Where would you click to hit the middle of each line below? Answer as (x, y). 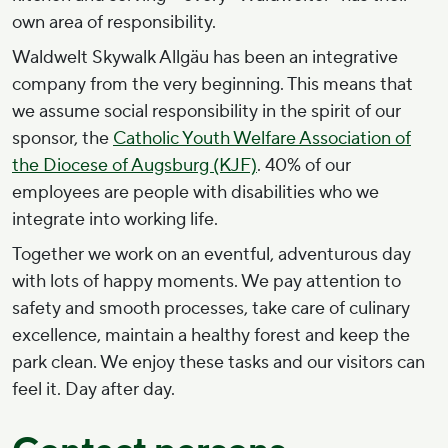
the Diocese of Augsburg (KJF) (134, 166)
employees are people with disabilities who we (195, 193)
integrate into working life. (115, 220)
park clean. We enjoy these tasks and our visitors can (218, 363)
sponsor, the (62, 139)
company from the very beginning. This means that (212, 85)
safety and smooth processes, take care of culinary (211, 309)
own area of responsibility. (114, 23)
